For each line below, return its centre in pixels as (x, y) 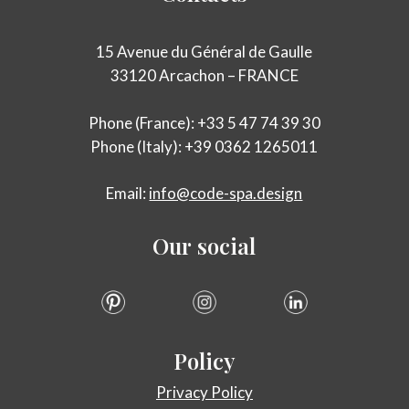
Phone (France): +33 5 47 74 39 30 (204, 122)
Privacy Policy (204, 393)
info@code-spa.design (226, 194)
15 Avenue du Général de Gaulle (204, 52)
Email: (128, 194)
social (227, 246)
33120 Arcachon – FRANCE (204, 76)
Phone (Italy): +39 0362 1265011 (204, 146)
